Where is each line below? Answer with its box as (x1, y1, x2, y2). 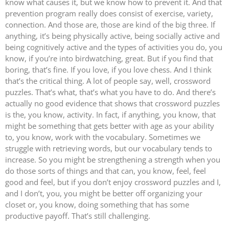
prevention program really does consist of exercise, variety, (5, 8, 213, 18)
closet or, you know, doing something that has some (5, 199, 189, 210)
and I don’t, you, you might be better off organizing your (5, 188, 202, 198)
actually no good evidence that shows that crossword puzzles (5, 98, 220, 108)
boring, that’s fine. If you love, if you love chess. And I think (5, 64, 212, 75)
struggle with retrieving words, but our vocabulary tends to (5, 143, 212, 153)
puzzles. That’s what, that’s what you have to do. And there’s (5, 86, 216, 97)
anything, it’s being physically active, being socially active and (5, 30, 220, 41)
